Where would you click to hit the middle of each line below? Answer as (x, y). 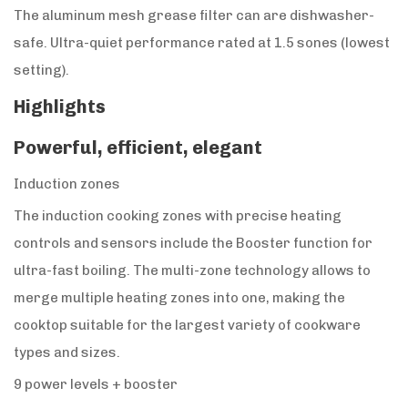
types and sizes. (67, 353)
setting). (41, 71)
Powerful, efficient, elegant (138, 148)
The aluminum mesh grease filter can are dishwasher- (194, 16)
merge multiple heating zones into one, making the (179, 298)
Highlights (60, 107)
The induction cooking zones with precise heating (178, 216)
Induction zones (67, 184)
